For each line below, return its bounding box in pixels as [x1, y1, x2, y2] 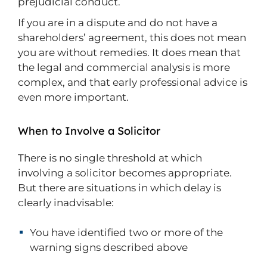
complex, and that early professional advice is [18, 76, 247, 88]
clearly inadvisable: [18, 197, 114, 209]
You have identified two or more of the [30, 226, 223, 238]
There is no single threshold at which [18, 152, 202, 164]
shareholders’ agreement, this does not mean [18, 32, 246, 44]
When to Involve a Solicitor [18, 124, 160, 138]
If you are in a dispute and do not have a [18, 17, 218, 29]
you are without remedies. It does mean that [18, 46, 241, 58]
